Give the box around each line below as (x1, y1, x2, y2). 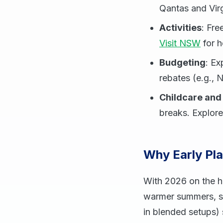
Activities (159, 22, 202, 33)
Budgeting (159, 57, 206, 68)
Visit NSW (159, 38, 201, 48)
